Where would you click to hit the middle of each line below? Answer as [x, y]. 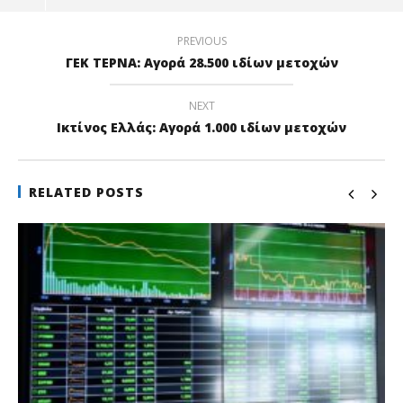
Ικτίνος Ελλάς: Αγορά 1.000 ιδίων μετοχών [201, 127]
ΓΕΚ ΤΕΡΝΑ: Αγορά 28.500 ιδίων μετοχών [201, 62]
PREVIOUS [201, 40]
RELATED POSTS [86, 192]
